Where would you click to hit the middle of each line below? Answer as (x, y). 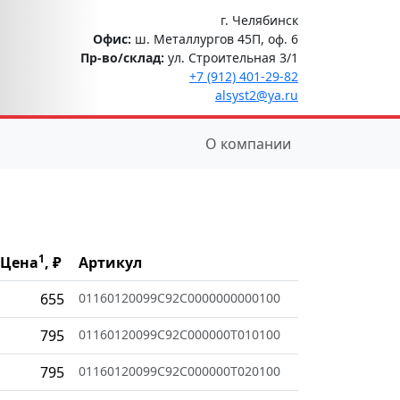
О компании (248, 143)
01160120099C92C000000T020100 (179, 371)
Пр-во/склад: (122, 57)
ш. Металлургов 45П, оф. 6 (215, 38)
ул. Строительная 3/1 (231, 57)
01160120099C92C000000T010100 (179, 334)
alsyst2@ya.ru (257, 95)
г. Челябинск (259, 20)
